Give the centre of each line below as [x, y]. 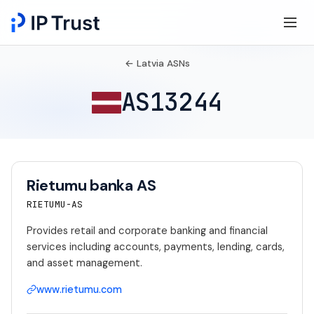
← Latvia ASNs [157, 63]
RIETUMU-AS [54, 205]
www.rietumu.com [79, 289]
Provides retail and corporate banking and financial [147, 231]
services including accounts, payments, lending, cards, [155, 247]
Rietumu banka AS [91, 186]
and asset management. [84, 263]
